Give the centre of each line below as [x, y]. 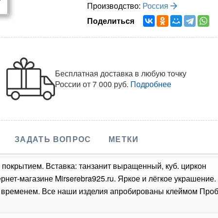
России [69, 84]
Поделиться [112, 20]
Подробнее [151, 84]
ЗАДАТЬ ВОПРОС [53, 139]
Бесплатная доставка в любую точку [121, 73]
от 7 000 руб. [106, 84]
